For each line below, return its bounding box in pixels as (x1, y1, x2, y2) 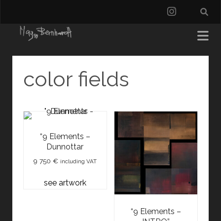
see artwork (43, 178, 86, 188)
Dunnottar (46, 142, 84, 152)
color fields (23, 67, 129, 92)
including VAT (60, 158, 97, 165)
